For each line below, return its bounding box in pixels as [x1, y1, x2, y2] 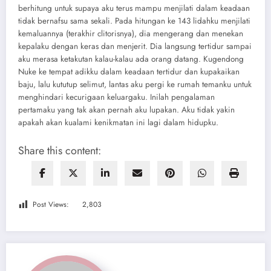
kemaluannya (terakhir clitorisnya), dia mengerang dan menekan [18, 28, 243, 40]
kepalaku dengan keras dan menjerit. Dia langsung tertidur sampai [18, 41, 252, 53]
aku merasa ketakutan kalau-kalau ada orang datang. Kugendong [18, 53, 244, 65]
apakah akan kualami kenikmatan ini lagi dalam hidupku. [18, 117, 218, 129]
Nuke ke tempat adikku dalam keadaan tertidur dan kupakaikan [18, 66, 240, 78]
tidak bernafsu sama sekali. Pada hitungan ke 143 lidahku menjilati [18, 15, 250, 27]
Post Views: [33, 199, 69, 211]
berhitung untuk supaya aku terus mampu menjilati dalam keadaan [18, 2, 250, 15]
